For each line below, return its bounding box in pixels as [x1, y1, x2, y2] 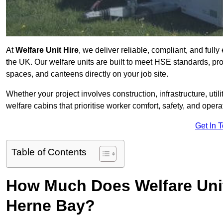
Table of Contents [11, 147, 87, 158]
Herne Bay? [6, 197, 95, 215]
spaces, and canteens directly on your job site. [6, 70, 168, 79]
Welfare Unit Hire [15, 46, 79, 55]
